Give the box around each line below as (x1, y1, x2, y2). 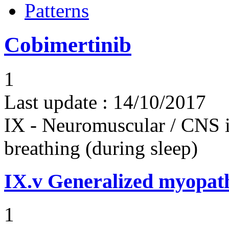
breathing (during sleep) (4, 137, 198, 159)
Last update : (4, 91, 108, 113)
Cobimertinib (4, 33, 131, 57)
